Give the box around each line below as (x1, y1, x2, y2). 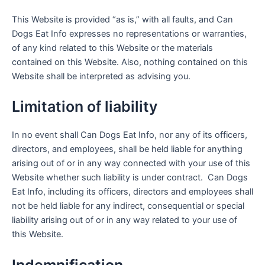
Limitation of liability (12, 98, 157, 116)
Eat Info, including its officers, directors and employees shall (12, 186, 253, 198)
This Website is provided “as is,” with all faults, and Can (12, 14, 233, 25)
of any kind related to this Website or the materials (12, 42, 213, 53)
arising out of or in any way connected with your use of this (12, 158, 250, 169)
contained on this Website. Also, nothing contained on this (12, 56, 248, 67)
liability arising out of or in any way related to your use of (12, 215, 237, 226)
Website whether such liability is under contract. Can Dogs (12, 172, 248, 183)
